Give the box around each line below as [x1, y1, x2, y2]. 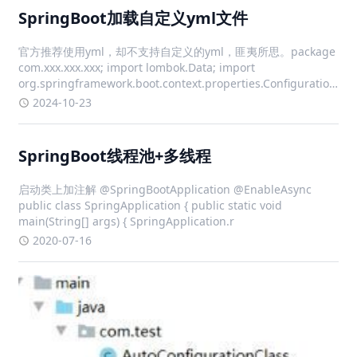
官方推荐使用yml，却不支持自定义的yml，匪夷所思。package [18, 43, 336, 59]
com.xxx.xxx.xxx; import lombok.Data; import [18, 59, 256, 75]
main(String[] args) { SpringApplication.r [18, 213, 235, 229]
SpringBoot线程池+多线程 [18, 144, 212, 167]
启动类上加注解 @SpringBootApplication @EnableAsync [18, 181, 312, 197]
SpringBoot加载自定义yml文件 [18, 6, 249, 29]
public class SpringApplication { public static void [18, 197, 283, 213]
